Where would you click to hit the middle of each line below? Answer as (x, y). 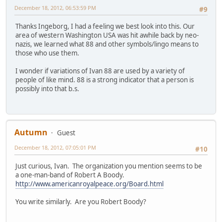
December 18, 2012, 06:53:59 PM (55, 7)
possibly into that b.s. (47, 89)
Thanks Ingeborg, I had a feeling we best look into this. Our (105, 27)
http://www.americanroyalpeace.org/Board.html (89, 184)
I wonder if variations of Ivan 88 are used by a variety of (100, 71)
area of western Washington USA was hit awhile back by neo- (107, 35)
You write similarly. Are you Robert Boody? (81, 201)
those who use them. (47, 53)
